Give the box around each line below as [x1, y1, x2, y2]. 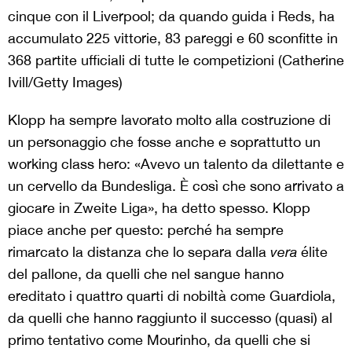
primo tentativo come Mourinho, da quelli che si [8, 332, 310, 349]
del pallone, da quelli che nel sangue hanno [8, 266, 284, 283]
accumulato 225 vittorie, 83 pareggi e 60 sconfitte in [8, 30, 338, 47]
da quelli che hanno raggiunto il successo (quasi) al [8, 310, 332, 327]
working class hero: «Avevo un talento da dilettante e [8, 156, 344, 173]
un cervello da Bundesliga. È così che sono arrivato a [8, 178, 344, 195]
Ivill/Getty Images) [8, 74, 123, 91]
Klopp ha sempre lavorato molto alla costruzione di [8, 112, 331, 129]
